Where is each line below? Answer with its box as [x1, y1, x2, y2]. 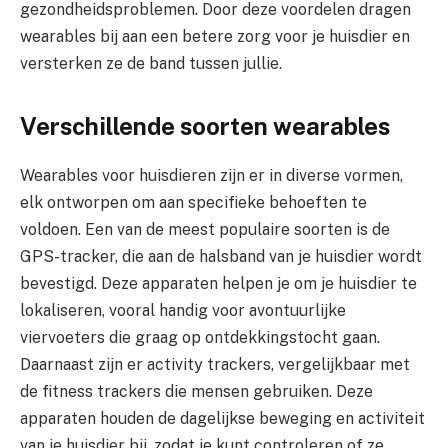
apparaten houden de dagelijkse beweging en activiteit [20, 408, 425, 428]
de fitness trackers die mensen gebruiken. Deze [20, 381, 373, 401]
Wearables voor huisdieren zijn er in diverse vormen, [20, 165, 403, 185]
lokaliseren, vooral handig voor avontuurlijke [20, 300, 346, 320]
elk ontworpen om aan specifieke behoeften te [20, 192, 367, 212]
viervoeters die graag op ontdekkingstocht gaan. [20, 327, 380, 347]
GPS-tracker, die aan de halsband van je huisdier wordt [20, 246, 422, 266]
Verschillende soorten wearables [20, 111, 390, 140]
